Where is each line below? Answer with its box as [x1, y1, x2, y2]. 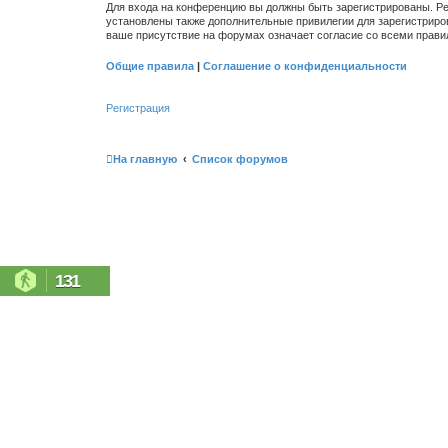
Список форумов [192, 152, 288, 165]
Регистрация [106, 102, 170, 114]
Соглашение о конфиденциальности [203, 59, 407, 72]
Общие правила [106, 59, 194, 72]
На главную [113, 152, 177, 165]
